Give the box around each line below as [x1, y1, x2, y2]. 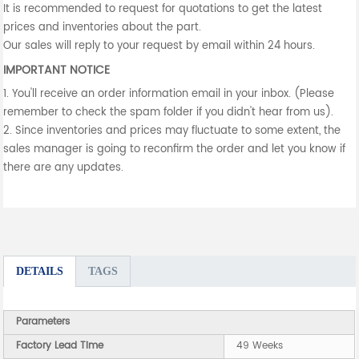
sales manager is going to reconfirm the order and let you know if [3, 141, 346, 158]
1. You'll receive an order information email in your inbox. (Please [3, 86, 335, 103]
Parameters [16, 314, 71, 329]
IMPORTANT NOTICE [3, 61, 111, 79]
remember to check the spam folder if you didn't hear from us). [3, 104, 334, 121]
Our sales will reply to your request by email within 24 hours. [3, 38, 316, 54]
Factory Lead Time [16, 338, 104, 353]
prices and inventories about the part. [3, 19, 202, 36]
